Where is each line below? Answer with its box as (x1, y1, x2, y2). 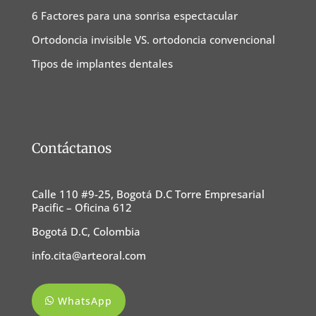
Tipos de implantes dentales (31, 56, 173, 71)
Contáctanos (31, 140, 111, 157)
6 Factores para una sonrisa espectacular (31, 8, 238, 23)
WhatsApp (57, 294, 112, 308)
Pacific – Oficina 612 (31, 200, 132, 215)
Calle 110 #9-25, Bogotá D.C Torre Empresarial (31, 187, 265, 202)
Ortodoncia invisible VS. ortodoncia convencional (31, 32, 275, 47)
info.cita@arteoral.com (31, 248, 146, 263)
